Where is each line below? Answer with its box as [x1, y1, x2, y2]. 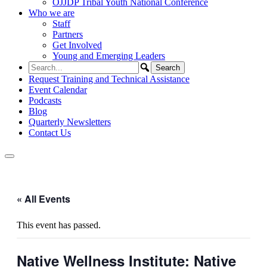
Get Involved [52, 40, 102, 50]
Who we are [29, 8, 74, 18]
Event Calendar [29, 85, 87, 95]
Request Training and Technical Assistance [29, 74, 190, 84]
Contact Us [29, 128, 71, 138]
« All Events [17, 192, 70, 206]
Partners [52, 29, 83, 39]
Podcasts [29, 95, 61, 105]
